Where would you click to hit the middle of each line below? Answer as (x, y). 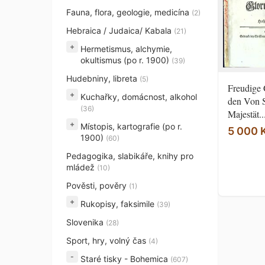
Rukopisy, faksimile (119, 204)
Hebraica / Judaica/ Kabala (120, 30)
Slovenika (86, 222)
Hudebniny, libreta (103, 78)
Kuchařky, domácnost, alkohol (139, 97)
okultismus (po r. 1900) (126, 60)
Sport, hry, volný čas (107, 240)
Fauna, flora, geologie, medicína (129, 12)
